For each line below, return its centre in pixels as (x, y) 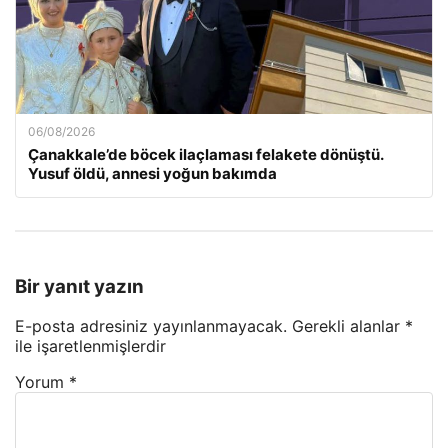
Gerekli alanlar (348, 326)
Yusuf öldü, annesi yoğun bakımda (152, 173)
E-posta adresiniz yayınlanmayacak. (151, 326)
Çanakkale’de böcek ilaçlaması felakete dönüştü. (205, 154)
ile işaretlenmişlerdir (90, 346)
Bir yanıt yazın (79, 286)
